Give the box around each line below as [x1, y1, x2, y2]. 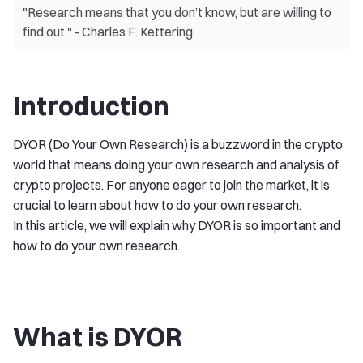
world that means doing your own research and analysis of [13, 156, 339, 173]
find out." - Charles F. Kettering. [23, 23, 195, 40]
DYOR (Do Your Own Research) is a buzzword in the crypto [13, 136, 343, 152]
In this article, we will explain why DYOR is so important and [13, 217, 340, 233]
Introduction [13, 90, 169, 122]
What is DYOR [13, 321, 182, 352]
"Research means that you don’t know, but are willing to [23, 4, 331, 20]
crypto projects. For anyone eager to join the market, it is [13, 177, 330, 193]
